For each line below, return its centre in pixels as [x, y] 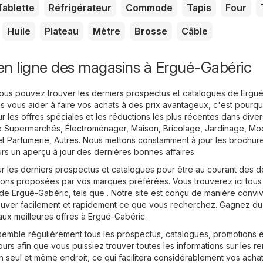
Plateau [62, 31]
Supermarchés [32, 129]
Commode [149, 8]
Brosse [151, 31]
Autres [66, 140]
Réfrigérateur [80, 8]
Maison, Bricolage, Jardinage [188, 129]
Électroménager [96, 129]
